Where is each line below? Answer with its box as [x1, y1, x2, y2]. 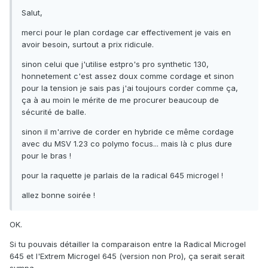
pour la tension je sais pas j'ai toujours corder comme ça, [22, 83, 238, 93]
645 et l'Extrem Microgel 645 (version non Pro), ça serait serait [10, 251, 245, 261]
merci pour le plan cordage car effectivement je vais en [22, 28, 231, 38]
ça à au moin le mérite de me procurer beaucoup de [22, 95, 219, 105]
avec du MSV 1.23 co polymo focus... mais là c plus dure [22, 139, 232, 149]
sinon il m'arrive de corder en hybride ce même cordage [22, 127, 234, 137]
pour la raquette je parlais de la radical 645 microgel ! [22, 170, 223, 181]
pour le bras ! [22, 151, 71, 161]
